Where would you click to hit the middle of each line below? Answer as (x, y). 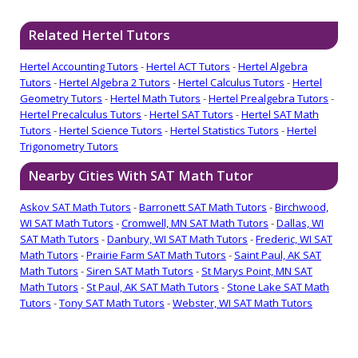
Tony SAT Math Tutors (112, 303)
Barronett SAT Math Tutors (203, 207)
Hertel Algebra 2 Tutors (115, 83)
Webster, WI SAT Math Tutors (243, 303)
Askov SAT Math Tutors (76, 207)
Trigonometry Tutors (69, 147)
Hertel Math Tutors (155, 99)
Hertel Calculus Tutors (231, 83)
